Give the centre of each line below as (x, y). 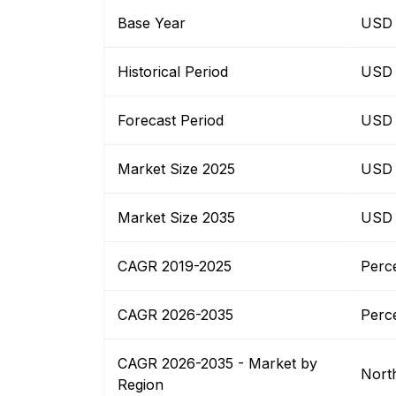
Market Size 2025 (176, 169)
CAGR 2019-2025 (175, 267)
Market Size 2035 (176, 218)
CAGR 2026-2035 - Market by (217, 364)
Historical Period (173, 72)
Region (141, 385)
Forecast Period (171, 121)
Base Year (152, 23)
